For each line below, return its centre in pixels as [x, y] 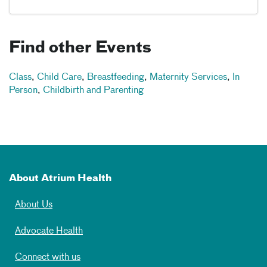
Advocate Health [49, 231]
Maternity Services [188, 77]
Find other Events [80, 48]
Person [23, 90]
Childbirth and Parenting [93, 90]
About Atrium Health [60, 178]
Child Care [59, 77]
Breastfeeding [116, 77]
